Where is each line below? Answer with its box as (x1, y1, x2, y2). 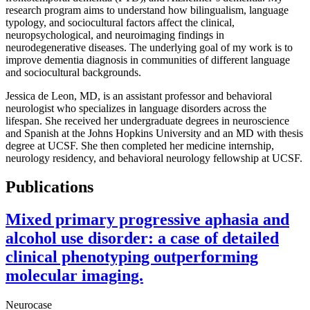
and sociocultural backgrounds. (6, 66, 141, 78)
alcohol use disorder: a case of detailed (6, 229, 279, 248)
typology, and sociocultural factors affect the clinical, (6, 16, 235, 28)
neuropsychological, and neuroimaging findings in (6, 28, 224, 41)
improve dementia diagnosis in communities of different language (6, 53, 290, 66)
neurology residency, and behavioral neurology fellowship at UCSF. (6, 152, 302, 164)
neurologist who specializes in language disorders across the (6, 102, 266, 114)
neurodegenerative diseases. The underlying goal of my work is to (6, 41, 293, 53)
